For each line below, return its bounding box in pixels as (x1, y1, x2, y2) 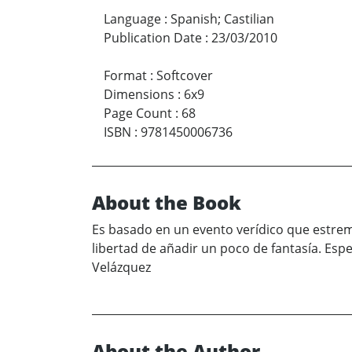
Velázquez (92, 258, 151, 277)
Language (104, 10, 161, 28)
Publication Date (104, 29, 202, 47)
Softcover (156, 67, 213, 85)
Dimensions (104, 86, 174, 104)
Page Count (104, 104, 172, 123)
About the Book (92, 189, 241, 216)
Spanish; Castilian (170, 10, 274, 28)
